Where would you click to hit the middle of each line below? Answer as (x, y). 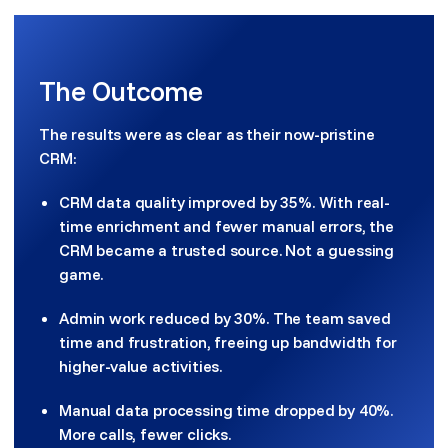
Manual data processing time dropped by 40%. (226, 410)
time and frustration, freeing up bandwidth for (228, 342)
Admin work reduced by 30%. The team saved (225, 318)
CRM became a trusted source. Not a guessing (227, 250)
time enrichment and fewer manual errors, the (226, 226)
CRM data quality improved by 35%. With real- (224, 202)
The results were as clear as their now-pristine (207, 134)
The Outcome (121, 90)
